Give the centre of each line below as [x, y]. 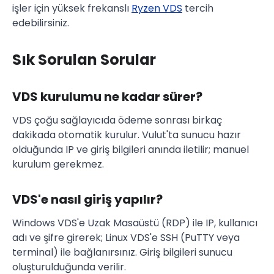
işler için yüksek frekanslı [72, 9]
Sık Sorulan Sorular [84, 60]
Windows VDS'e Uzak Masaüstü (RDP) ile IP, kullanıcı [135, 223]
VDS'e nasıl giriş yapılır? [87, 200]
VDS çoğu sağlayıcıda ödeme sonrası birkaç [117, 120]
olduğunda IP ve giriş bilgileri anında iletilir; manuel [131, 150]
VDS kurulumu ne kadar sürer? [107, 97]
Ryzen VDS [157, 9]
